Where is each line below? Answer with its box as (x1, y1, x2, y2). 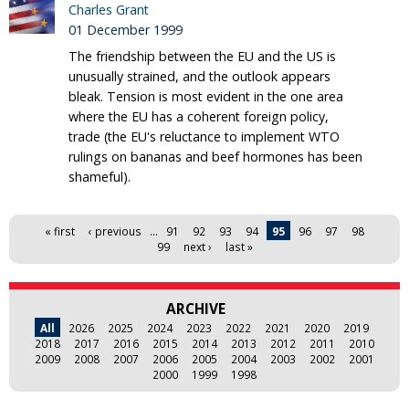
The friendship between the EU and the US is (68, 47, 336, 66)
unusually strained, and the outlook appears (68, 68, 330, 86)
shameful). (68, 168, 131, 186)
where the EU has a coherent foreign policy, (68, 108, 329, 126)
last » (225, 239, 253, 255)
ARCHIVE (165, 299, 225, 320)
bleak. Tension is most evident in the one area (68, 88, 343, 106)
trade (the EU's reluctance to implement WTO (68, 128, 340, 146)
